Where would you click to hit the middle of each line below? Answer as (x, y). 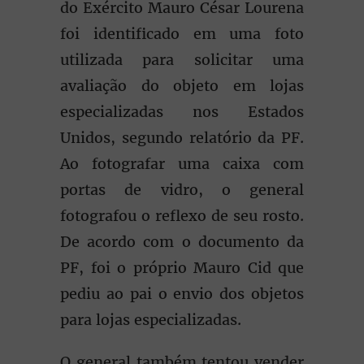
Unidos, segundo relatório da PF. (182, 138)
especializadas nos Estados (182, 112)
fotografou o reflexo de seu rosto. (182, 216)
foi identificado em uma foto (182, 34)
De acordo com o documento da (182, 242)
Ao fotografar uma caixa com (182, 164)
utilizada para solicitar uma (182, 60)
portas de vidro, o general (182, 190)
